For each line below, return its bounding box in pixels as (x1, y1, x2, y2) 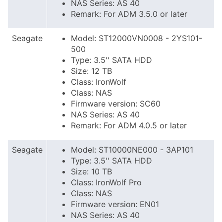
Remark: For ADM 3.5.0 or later (71, 9, 187, 19)
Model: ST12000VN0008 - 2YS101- (71, 33, 202, 43)
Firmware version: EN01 (71, 199, 159, 209)
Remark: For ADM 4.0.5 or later (71, 120, 187, 130)
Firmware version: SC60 (71, 99, 161, 109)
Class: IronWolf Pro (71, 177, 142, 187)
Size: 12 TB (71, 66, 112, 76)
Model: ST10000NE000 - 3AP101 (71, 145, 193, 155)
